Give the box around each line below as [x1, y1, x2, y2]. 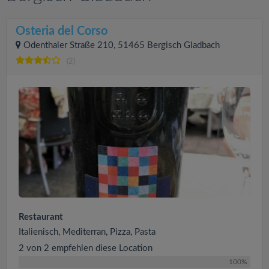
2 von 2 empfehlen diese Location [19, 243, 153, 253]
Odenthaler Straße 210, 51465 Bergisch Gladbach [23, 41, 220, 50]
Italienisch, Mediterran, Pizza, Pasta [19, 227, 156, 237]
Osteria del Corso [16, 25, 107, 37]
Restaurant [19, 212, 63, 222]
